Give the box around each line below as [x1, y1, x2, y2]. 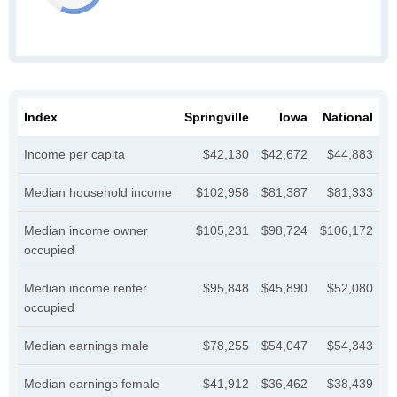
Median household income [24, 185, 172, 199]
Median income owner [24, 223, 148, 237]
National [323, 110, 373, 124]
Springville [184, 110, 249, 124]
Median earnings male [24, 339, 149, 353]
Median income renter [24, 281, 147, 295]
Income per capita [24, 147, 125, 161]
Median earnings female [24, 377, 160, 391]
